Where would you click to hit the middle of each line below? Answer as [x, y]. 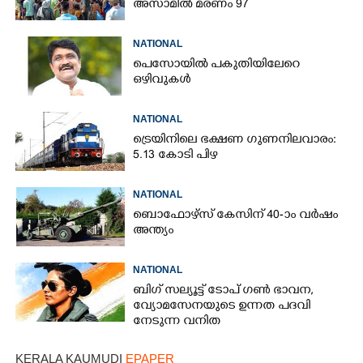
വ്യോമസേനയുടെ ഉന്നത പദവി [222, 306]
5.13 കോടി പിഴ [175, 156]
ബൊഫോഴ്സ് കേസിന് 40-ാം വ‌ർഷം [236, 216]
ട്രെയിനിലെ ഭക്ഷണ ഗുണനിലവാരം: [235, 140]
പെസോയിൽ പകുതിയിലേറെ [217, 65]
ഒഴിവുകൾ [162, 80]
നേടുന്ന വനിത [177, 322]
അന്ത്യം [154, 231]
